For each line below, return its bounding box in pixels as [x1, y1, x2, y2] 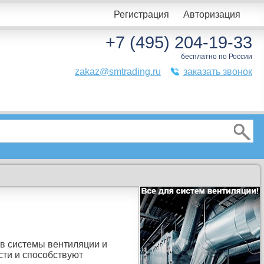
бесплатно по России [181, 52, 252, 61]
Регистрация [114, 9, 169, 19]
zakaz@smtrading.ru [75, 67, 161, 77]
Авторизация [183, 9, 240, 19]
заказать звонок [183, 67, 252, 77]
